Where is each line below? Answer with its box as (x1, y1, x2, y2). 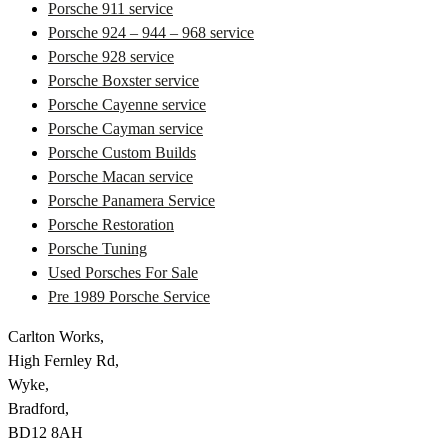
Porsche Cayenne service (48, 96, 206, 113)
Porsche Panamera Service (48, 192, 215, 209)
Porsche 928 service (48, 48, 174, 65)
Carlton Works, (8, 328, 104, 345)
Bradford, (8, 400, 69, 417)
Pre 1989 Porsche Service (48, 288, 210, 305)
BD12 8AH (8, 424, 83, 441)
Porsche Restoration (48, 216, 174, 233)
